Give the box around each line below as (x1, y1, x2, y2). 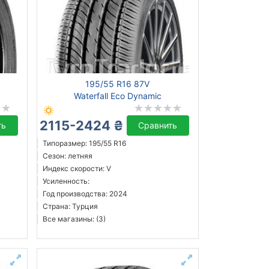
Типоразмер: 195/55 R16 (42, 139, 126, 148)
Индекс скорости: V (42, 164, 111, 174)
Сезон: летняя (42, 151, 92, 161)
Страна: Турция (42, 202, 98, 211)
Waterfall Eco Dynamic (73, 91, 162, 101)
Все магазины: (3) (42, 214, 106, 224)
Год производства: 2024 (42, 189, 127, 199)
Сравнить (138, 120, 178, 131)
